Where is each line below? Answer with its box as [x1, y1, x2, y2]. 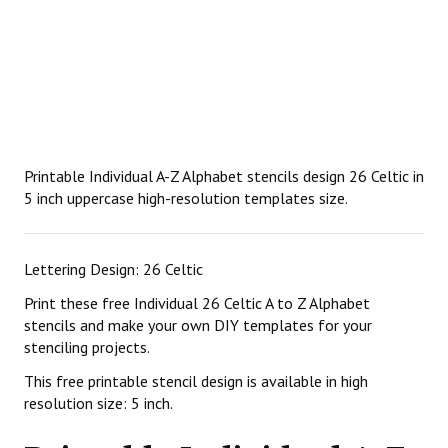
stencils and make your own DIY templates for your [24, 315, 372, 335]
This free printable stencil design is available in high [24, 371, 368, 391]
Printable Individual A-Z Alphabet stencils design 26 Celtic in [24, 166, 424, 186]
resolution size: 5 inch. [24, 393, 173, 413]
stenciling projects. [24, 337, 150, 357]
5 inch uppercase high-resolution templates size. [24, 188, 348, 208]
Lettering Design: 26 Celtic [24, 259, 203, 279]
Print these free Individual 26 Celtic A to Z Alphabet [24, 293, 370, 313]
